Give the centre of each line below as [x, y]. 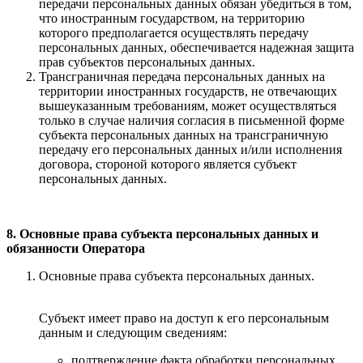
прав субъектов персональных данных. [147, 62]
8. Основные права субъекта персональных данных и [162, 233]
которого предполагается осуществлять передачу [174, 32]
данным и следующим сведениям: [133, 332]
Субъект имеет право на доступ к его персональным [184, 318]
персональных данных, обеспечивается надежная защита [196, 47]
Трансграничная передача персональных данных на [182, 76]
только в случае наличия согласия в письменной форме [192, 120]
